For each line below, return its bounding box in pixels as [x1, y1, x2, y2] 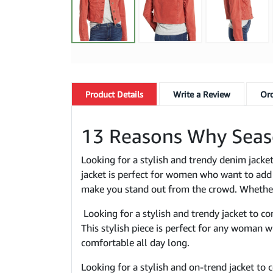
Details [115, 89, 143, 100]
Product [85, 89, 115, 100]
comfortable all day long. [81, 236, 190, 249]
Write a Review [173, 89, 230, 100]
